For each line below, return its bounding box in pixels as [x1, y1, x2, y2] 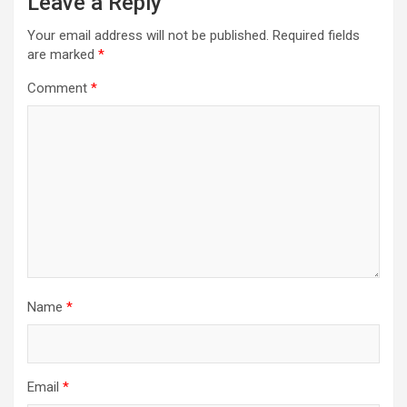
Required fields [273, 26, 360, 44]
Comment [27, 79, 91, 96]
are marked [27, 45, 98, 63]
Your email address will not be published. [27, 26, 269, 44]
